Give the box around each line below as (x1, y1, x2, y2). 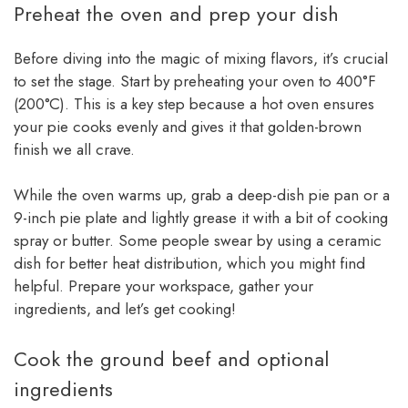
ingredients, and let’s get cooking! (14, 298, 236, 321)
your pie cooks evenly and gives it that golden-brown (14, 115, 362, 138)
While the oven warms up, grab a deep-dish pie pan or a (14, 184, 390, 207)
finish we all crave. (14, 138, 135, 160)
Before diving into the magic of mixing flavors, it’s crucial (14, 46, 388, 69)
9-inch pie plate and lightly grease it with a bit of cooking (14, 207, 388, 229)
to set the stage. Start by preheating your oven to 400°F (14, 69, 376, 92)
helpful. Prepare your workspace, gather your (14, 275, 313, 298)
